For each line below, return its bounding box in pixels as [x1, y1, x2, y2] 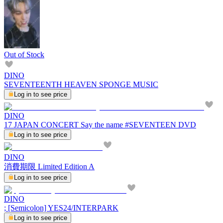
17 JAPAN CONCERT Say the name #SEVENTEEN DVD [4, 120, 196, 129]
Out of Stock [4, 50, 44, 59]
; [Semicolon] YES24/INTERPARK [4, 204, 118, 213]
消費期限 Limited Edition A [4, 162, 95, 171]
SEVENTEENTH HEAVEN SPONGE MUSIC [4, 80, 158, 89]
